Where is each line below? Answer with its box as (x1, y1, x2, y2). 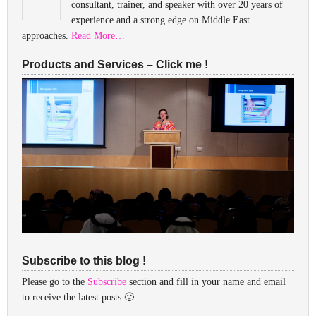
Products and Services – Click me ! (22, 59, 208, 71)
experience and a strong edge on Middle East (71, 15, 250, 25)
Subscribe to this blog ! (22, 255, 146, 267)
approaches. (22, 30, 71, 41)
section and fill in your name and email (126, 276, 286, 288)
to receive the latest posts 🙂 (22, 292, 134, 303)
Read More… (71, 30, 125, 41)
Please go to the (22, 276, 87, 288)
